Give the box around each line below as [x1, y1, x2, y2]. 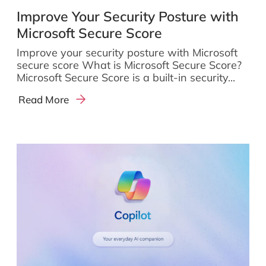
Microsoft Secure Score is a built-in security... [17, 71, 235, 85]
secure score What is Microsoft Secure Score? [17, 58, 242, 72]
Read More [18, 93, 69, 106]
